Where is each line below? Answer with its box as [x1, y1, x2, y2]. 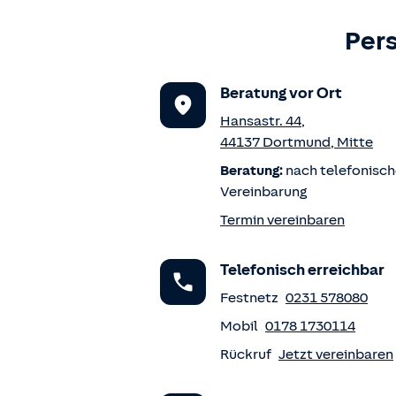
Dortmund [263, 134, 331, 150]
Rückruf [220, 346, 271, 362]
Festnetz [220, 290, 278, 306]
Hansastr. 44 [220, 113, 301, 129]
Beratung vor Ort [220, 84, 342, 102]
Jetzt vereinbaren [278, 346, 393, 362]
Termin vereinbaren [220, 212, 345, 228]
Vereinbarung [220, 184, 307, 200]
